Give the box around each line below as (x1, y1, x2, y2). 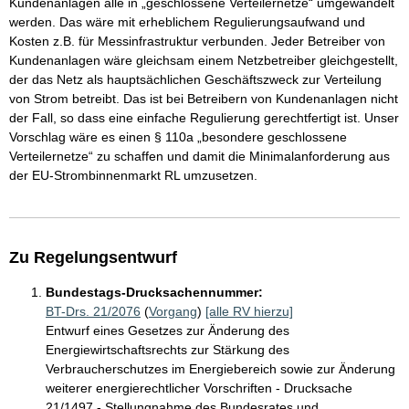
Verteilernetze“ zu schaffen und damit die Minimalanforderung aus (9, 149, 390, 164)
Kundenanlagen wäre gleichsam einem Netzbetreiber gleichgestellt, (9, 53, 398, 68)
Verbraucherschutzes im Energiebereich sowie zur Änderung (46, 362, 395, 377)
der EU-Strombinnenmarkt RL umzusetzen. (9, 168, 257, 184)
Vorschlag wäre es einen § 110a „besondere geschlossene (9, 130, 347, 145)
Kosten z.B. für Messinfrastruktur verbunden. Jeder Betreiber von (9, 34, 385, 49)
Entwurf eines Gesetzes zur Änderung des (46, 323, 289, 339)
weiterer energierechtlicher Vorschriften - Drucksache (46, 381, 352, 396)
